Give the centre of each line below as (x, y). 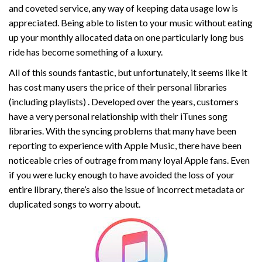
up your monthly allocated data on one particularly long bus (126, 37)
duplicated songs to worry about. (75, 204)
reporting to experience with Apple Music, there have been (125, 146)
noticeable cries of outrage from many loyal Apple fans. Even (129, 160)
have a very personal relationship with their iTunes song (118, 116)
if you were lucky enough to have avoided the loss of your (122, 175)
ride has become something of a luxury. (86, 52)
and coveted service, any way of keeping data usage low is (123, 8)
